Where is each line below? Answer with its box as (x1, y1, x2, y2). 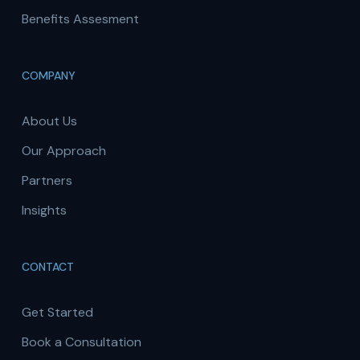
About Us (21, 112, 77, 130)
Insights (21, 202, 67, 219)
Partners (21, 172, 72, 190)
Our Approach (21, 142, 106, 160)
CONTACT (21, 260, 74, 275)
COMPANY (21, 68, 76, 84)
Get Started (21, 304, 93, 321)
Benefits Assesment (21, 10, 139, 28)
